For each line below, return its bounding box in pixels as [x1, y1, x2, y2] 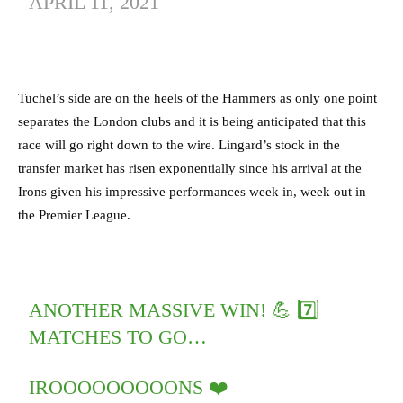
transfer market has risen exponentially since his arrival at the [18, 160, 362, 175]
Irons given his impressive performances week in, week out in [18, 184, 366, 199]
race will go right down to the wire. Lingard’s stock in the [18, 137, 340, 152]
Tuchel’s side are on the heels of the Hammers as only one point [18, 90, 377, 105]
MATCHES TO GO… [29, 325, 208, 348]
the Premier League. [18, 207, 130, 222]
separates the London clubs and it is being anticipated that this [18, 113, 366, 129]
